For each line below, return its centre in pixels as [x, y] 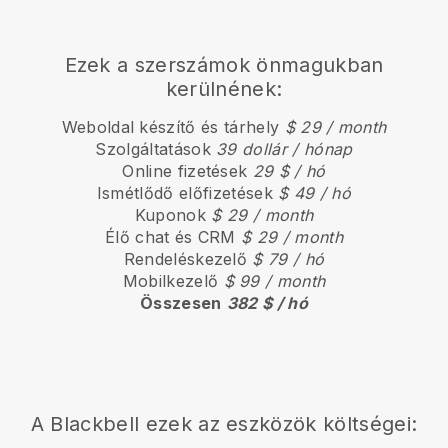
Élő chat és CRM [173, 237]
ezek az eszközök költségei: [278, 424]
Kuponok [173, 215]
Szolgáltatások [156, 149]
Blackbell [95, 424]
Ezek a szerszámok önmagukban [224, 65]
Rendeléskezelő [188, 259]
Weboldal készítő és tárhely [173, 127]
